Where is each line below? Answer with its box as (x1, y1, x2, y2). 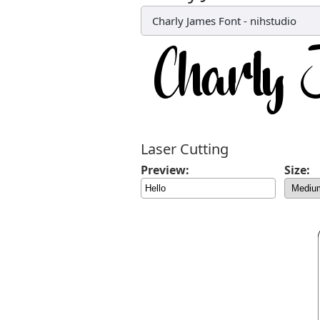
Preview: (141, 162, 189, 178)
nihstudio (250, 14, 296, 28)
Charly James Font (152, 14, 241, 28)
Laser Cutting (141, 139, 229, 159)
